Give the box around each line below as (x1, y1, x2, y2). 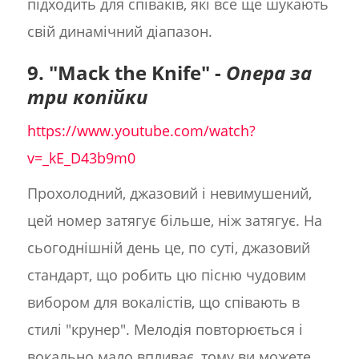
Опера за (225, 59, 312, 87)
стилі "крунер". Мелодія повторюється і (26, 320, 303, 340)
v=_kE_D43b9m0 (26, 148, 135, 168)
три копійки (26, 83, 148, 111)
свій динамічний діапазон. (26, 22, 212, 42)
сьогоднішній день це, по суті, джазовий (26, 238, 310, 258)
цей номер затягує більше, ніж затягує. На (26, 211, 322, 231)
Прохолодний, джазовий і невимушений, (26, 184, 312, 204)
